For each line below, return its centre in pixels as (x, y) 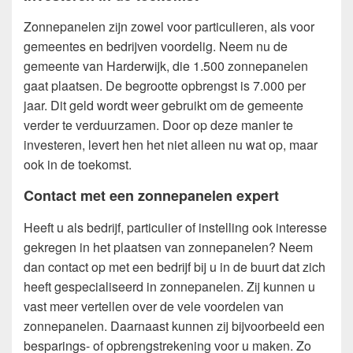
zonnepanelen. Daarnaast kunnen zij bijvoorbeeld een (174, 325)
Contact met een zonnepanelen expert (151, 196)
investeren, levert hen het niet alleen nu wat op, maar (171, 145)
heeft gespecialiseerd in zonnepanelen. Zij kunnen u (169, 286)
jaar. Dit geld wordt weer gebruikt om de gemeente (163, 106)
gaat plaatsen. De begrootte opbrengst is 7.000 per (165, 86)
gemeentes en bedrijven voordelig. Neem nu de (156, 46)
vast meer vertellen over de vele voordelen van (154, 306)
